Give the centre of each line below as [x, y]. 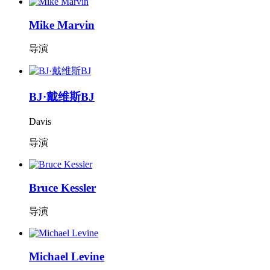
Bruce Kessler [62, 187]
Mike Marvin [62, 25]
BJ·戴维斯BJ [62, 97]
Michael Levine [67, 256]
